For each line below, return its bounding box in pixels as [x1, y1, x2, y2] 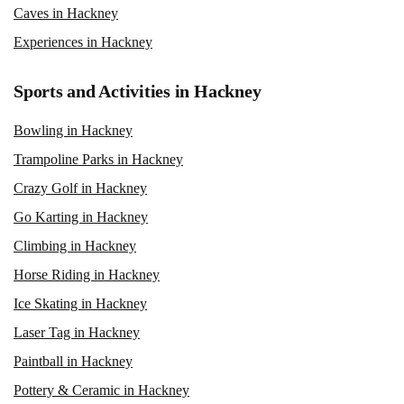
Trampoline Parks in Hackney [14, 151, 183, 167]
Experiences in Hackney [14, 33, 152, 50]
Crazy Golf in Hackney [14, 179, 147, 196]
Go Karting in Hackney [14, 208, 148, 225]
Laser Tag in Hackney [14, 324, 140, 340]
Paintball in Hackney [14, 353, 133, 369]
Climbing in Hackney [14, 237, 136, 253]
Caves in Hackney [14, 5, 118, 21]
